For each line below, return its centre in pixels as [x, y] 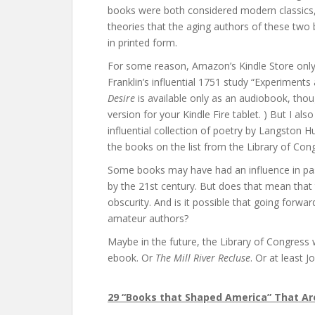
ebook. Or [131, 258]
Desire [121, 98]
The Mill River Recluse [203, 258]
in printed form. [142, 43]
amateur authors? [148, 218]
